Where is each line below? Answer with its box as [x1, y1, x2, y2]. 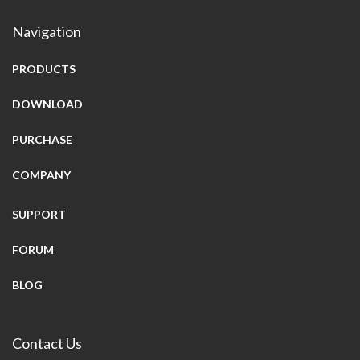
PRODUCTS [12, 62, 76, 76]
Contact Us [12, 334, 82, 352]
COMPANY [12, 168, 71, 182]
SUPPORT [12, 207, 66, 221]
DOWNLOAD [12, 97, 83, 111]
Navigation [12, 22, 81, 40]
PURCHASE [12, 133, 72, 146]
